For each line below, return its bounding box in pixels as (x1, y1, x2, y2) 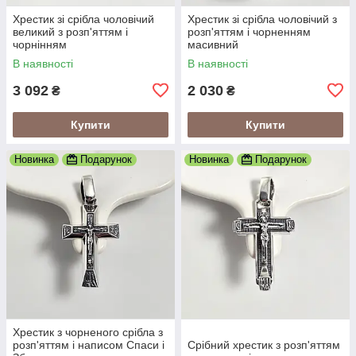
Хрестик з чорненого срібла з (13, 325, 163, 339)
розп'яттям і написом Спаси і (13, 338, 164, 351)
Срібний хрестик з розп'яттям (188, 338, 340, 351)
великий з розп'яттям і (13, 25, 128, 38)
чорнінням (13, 37, 67, 51)
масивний (188, 37, 238, 51)
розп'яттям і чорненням (188, 25, 311, 38)
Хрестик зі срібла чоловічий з (188, 12, 337, 25)
